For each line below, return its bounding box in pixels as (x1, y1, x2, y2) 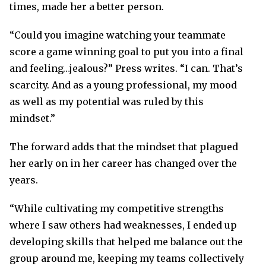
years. (9, 174, 38, 186)
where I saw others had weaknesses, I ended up (9, 219, 237, 231)
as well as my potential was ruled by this (9, 96, 204, 107)
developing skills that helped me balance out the (9, 236, 243, 248)
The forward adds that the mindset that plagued (9, 141, 238, 153)
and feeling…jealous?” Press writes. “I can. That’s (9, 62, 243, 74)
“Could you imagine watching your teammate (9, 29, 226, 41)
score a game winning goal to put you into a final (9, 46, 243, 58)
